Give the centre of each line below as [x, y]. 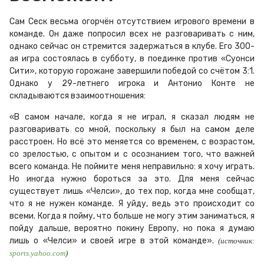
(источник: [236, 240]
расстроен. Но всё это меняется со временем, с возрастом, [132, 141]
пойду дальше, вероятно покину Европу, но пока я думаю [132, 228]
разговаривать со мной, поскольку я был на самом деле [132, 129]
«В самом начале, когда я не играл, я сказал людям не [132, 117]
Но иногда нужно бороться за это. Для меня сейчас [132, 179]
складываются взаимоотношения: [77, 96]
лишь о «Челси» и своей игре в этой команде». [114, 240]
